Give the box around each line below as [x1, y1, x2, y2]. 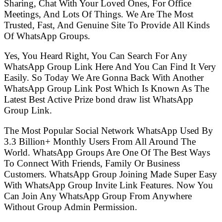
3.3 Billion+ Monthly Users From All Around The [4, 136, 196, 147]
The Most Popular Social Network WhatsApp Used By [4, 125, 213, 136]
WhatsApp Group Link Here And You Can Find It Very [4, 61, 216, 72]
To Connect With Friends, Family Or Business [4, 158, 180, 168]
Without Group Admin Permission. [4, 201, 137, 212]
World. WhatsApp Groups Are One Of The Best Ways [4, 147, 210, 158]
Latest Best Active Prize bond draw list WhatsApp [4, 94, 193, 105]
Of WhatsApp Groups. [4, 30, 90, 41]
